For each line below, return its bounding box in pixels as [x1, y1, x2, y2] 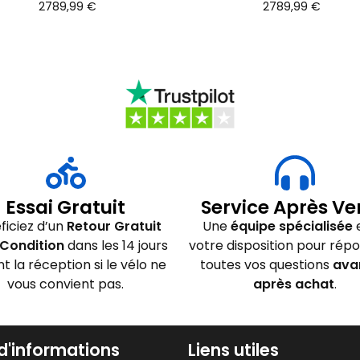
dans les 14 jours [63, 235, 168, 255]
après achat [252, 274, 334, 293]
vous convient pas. [7, 274, 124, 293]
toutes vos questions [200, 255, 333, 274]
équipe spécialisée [230, 216, 353, 235]
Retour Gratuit [67, 216, 162, 235]
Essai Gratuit [6, 194, 125, 220]
